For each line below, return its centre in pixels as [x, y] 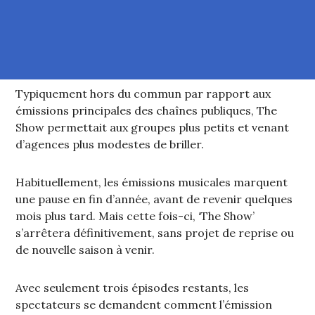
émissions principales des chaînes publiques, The [147, 111]
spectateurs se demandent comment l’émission [144, 305]
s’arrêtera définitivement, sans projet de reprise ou [155, 233]
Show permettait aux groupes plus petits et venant [153, 128]
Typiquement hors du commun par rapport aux [143, 94]
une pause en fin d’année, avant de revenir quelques [154, 199]
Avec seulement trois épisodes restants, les [133, 288]
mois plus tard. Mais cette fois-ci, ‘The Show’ [135, 216]
